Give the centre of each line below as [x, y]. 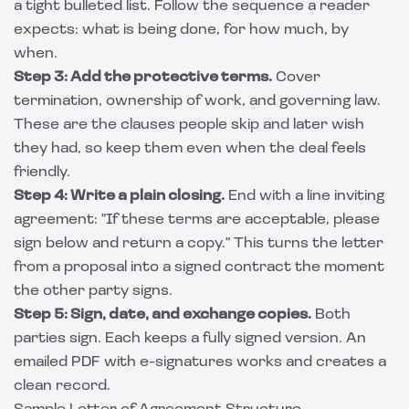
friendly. [42, 173]
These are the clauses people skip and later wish [189, 125]
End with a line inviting [304, 196]
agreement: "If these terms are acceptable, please [197, 220]
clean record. [62, 386]
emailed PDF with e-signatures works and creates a [200, 362]
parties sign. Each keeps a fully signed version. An [190, 339]
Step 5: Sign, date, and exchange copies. [163, 315]
